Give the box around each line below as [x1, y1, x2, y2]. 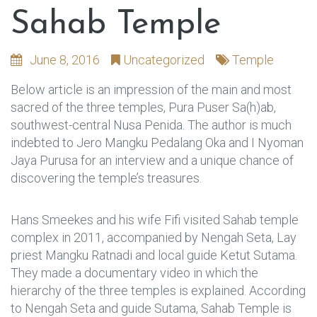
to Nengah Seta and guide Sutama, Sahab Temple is [11, 300, 292, 316]
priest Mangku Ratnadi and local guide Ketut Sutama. [11, 247, 297, 263]
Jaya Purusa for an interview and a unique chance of [11, 152, 294, 168]
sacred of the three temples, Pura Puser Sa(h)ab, [11, 99, 276, 115]
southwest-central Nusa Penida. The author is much [11, 117, 292, 132]
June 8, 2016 [27, 52, 111, 68]
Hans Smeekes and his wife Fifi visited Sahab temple [11, 212, 299, 227]
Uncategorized [123, 52, 204, 68]
